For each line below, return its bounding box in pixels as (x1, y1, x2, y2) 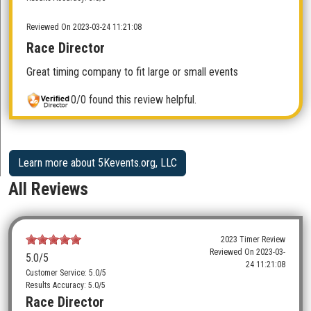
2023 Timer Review (221, 235, 286, 245)
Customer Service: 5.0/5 (26, 268, 106, 278)
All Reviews (8, 179, 88, 200)
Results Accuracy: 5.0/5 (26, 280, 106, 291)
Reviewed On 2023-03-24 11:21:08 (26, 22, 142, 32)
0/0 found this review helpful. (71, 93, 197, 106)
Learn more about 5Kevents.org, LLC (18, 156, 177, 170)
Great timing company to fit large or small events (26, 65, 238, 78)
